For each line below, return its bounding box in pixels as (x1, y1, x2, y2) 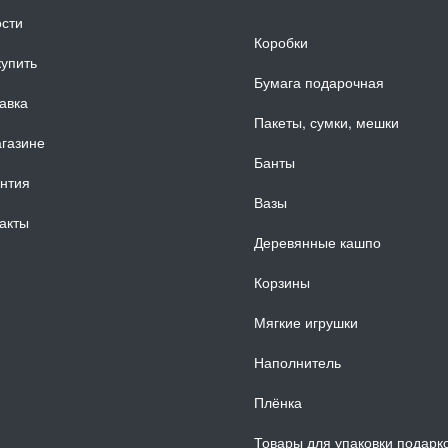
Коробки (254, 31, 308, 52)
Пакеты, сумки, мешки (254, 111, 399, 132)
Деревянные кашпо (254, 231, 381, 252)
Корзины (254, 271, 310, 292)
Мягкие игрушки (254, 311, 358, 332)
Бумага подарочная (254, 71, 384, 92)
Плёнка (254, 391, 302, 412)
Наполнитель (254, 351, 341, 372)
